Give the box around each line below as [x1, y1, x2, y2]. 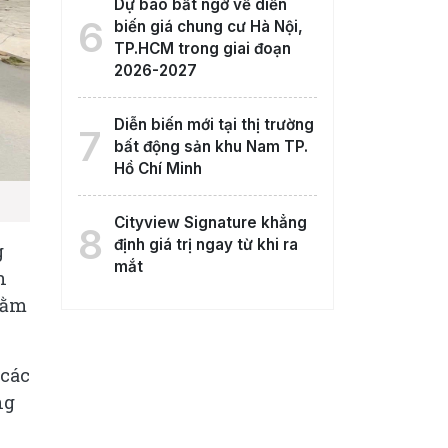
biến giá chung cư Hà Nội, [113, 17, 303, 36]
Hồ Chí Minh [113, 159, 202, 178]
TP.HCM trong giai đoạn [113, 39, 291, 58]
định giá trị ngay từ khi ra [113, 235, 298, 254]
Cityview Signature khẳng [113, 213, 307, 232]
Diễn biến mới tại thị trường [113, 115, 314, 134]
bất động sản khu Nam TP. [113, 137, 308, 156]
